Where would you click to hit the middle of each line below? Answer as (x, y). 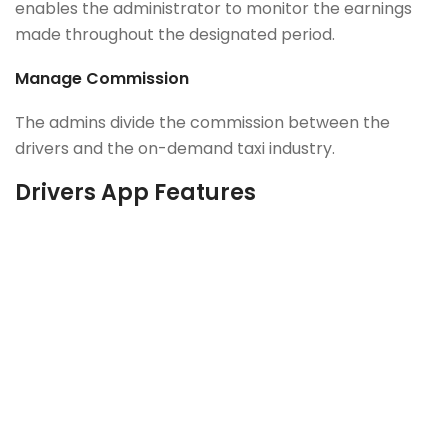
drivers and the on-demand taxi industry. (175, 148)
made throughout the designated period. (177, 34)
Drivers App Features (135, 192)
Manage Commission (102, 78)
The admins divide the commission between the (202, 122)
